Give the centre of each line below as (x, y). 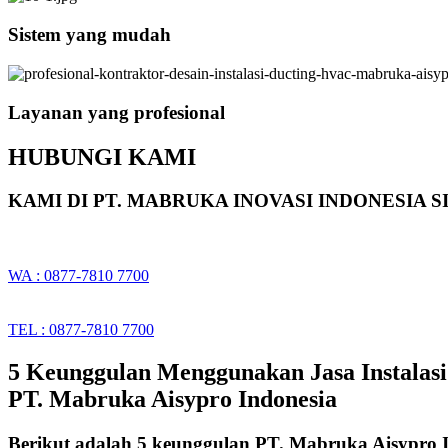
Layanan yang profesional (116, 112)
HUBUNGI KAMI (102, 156)
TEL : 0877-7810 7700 (81, 330)
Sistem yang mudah (89, 35)
